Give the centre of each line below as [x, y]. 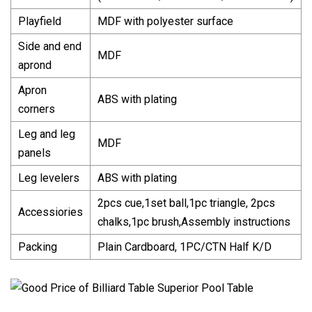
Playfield [40, 21]
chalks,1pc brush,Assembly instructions [194, 221]
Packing [38, 247]
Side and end [50, 46]
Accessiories [50, 212]
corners [37, 109]
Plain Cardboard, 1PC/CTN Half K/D [185, 247]
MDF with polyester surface [165, 21]
